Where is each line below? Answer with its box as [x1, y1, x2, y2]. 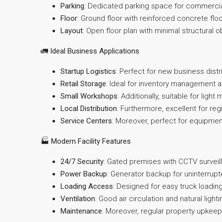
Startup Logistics [60, 67, 116, 76]
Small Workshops [60, 92, 117, 101]
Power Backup [60, 169, 107, 178]
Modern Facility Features [51, 137, 131, 146]
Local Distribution [60, 104, 117, 113]
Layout [60, 26, 83, 35]
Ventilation [60, 194, 95, 203]
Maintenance [60, 207, 102, 216]
